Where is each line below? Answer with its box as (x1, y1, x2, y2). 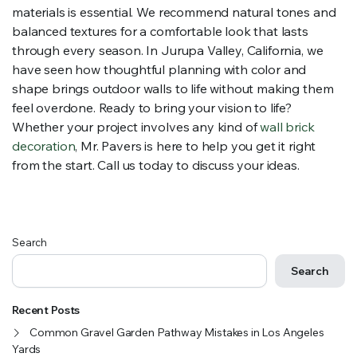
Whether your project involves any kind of (12, 119, 261, 135)
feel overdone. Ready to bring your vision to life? (12, 100, 292, 116)
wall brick (260, 119, 315, 135)
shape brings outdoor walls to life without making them (12, 80, 334, 96)
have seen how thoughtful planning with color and (12, 61, 307, 77)
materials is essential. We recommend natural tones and (12, 4, 336, 20)
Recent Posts (12, 303, 80, 317)
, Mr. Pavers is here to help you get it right (75, 138, 316, 154)
